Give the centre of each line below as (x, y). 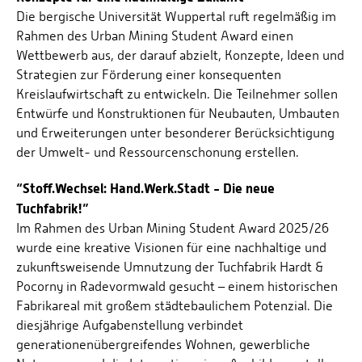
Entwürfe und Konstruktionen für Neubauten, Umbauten (178, 114)
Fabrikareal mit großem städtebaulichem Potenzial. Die (175, 306)
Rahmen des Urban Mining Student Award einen (155, 36)
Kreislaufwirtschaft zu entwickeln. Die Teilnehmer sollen (177, 95)
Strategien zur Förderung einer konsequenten (149, 75)
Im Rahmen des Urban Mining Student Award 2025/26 (173, 229)
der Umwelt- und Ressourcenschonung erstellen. (158, 153)
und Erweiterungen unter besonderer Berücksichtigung (175, 133)
